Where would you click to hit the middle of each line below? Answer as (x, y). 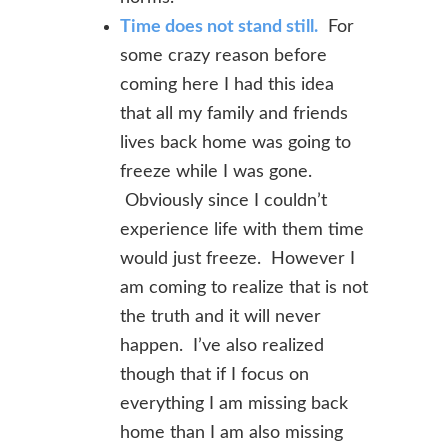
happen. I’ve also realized (222, 346)
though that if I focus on (214, 375)
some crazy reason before (223, 56)
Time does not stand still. (219, 27)
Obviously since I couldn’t (223, 201)
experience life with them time (242, 230)
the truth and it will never (220, 317)
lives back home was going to (235, 143)
